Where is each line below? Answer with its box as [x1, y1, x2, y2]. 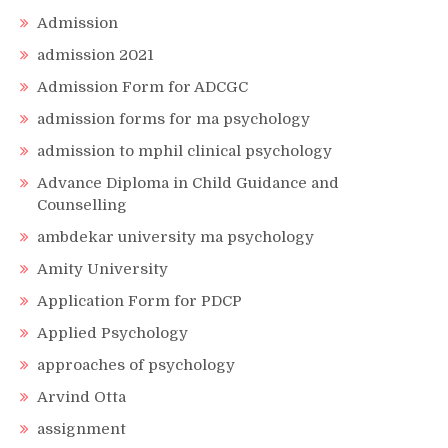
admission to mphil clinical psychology [37, 141, 332, 160]
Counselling [37, 195, 127, 214]
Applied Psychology [37, 323, 188, 342]
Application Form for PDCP [37, 291, 242, 310]
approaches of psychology [37, 355, 235, 374]
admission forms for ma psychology [37, 109, 310, 128]
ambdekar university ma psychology [37, 227, 314, 246]
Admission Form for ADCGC [37, 77, 248, 96]
